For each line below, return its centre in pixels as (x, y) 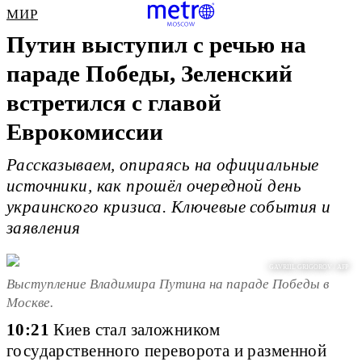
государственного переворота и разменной (167, 351)
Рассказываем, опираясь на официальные (163, 165)
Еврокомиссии (85, 132)
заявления (44, 228)
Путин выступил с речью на (156, 44)
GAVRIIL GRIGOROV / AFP (309, 267)
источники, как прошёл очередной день (154, 186)
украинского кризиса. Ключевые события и (169, 207)
